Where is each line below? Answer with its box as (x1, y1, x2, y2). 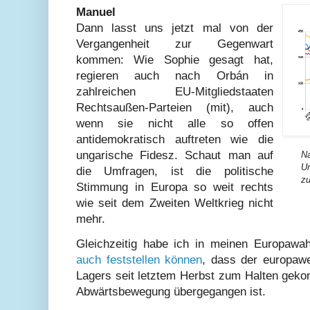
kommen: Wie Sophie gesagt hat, (76, 53, 273, 66)
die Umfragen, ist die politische (76, 164, 273, 178)
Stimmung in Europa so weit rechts (76, 180, 273, 194)
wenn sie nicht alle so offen (76, 116, 273, 130)
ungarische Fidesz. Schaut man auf (76, 148, 273, 162)
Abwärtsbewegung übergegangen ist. (76, 285, 266, 298)
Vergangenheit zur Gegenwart (76, 37, 273, 51)
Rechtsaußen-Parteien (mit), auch (76, 100, 273, 114)
